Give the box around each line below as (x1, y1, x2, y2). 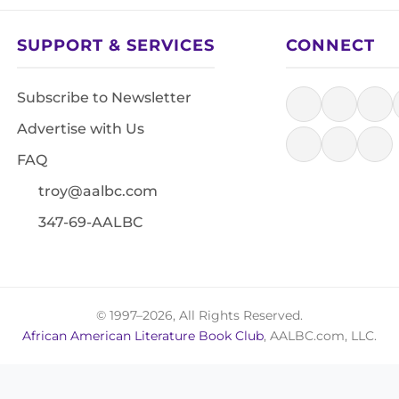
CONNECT (286, 36, 375, 54)
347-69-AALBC (35, 214, 142, 231)
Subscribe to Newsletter (17, 89, 191, 106)
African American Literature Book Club (22, 328, 264, 344)
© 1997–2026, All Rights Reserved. (96, 307, 303, 323)
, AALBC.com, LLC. (264, 328, 377, 344)
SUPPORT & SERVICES (17, 36, 215, 54)
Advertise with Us (17, 120, 144, 137)
